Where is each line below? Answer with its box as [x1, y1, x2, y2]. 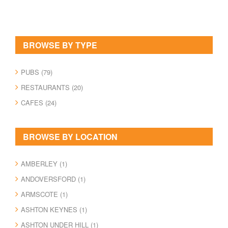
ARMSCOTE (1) [21, 189, 68, 199]
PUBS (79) [21, 67, 52, 77]
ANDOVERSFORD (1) [21, 174, 85, 184]
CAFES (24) [21, 97, 56, 107]
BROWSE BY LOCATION [23, 130, 118, 142]
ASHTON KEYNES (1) [21, 204, 87, 214]
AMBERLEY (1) [21, 158, 67, 168]
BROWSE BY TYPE [23, 39, 97, 51]
